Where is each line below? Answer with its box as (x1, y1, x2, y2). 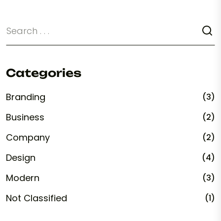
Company (6, 131, 50, 144)
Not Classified (6, 191, 67, 204)
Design (6, 151, 36, 164)
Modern (6, 171, 39, 184)
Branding (6, 90, 45, 103)
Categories (6, 66, 81, 79)
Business (6, 110, 44, 123)
